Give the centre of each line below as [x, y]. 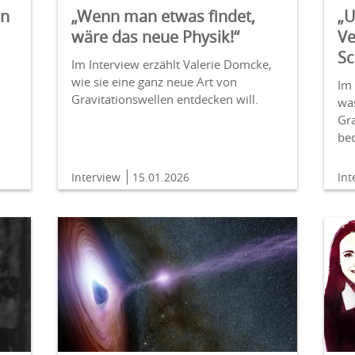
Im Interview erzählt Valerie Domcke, [171, 64]
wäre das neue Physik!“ [155, 36]
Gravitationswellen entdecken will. [164, 99]
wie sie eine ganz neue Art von [154, 81]
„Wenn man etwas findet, [163, 16]
